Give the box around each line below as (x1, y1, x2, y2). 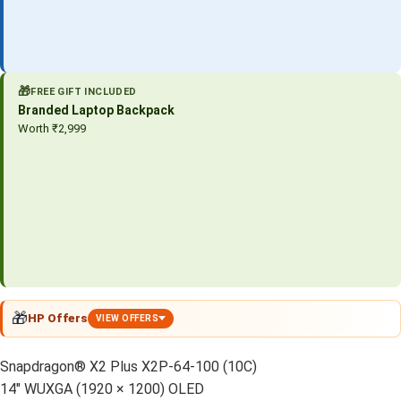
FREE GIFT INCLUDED (30, 85, 137, 98)
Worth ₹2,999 (18, 121, 86, 135)
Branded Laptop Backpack (18, 102, 175, 117)
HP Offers (28, 311, 88, 325)
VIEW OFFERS (95, 312, 159, 323)
